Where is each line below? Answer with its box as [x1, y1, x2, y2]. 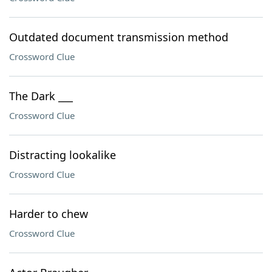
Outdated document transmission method [9, 30, 228, 44]
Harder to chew [9, 206, 88, 221]
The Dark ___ [9, 89, 73, 103]
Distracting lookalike [9, 148, 116, 162]
